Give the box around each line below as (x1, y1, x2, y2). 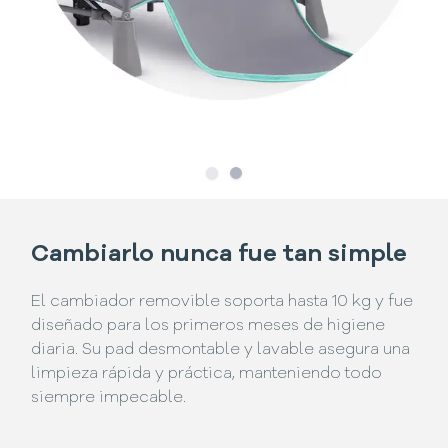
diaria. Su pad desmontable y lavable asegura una (31, 341, 411, 358)
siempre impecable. (31, 389, 187, 406)
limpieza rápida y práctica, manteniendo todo (31, 365, 383, 382)
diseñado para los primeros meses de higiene (31, 317, 386, 334)
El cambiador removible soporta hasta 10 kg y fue (31, 293, 414, 310)
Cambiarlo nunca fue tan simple (31, 242, 408, 267)
